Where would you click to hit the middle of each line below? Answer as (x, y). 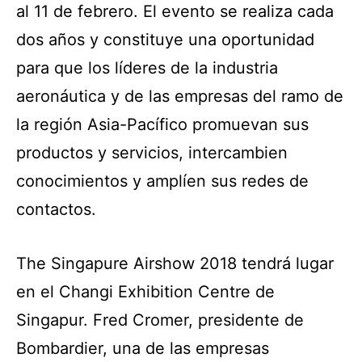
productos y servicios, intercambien (152, 152)
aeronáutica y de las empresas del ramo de (180, 96)
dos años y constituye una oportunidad (165, 39)
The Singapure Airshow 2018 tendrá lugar (175, 263)
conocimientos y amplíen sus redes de (162, 181)
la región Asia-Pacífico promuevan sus (162, 124)
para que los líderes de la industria (147, 67)
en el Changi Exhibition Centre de (145, 291)
